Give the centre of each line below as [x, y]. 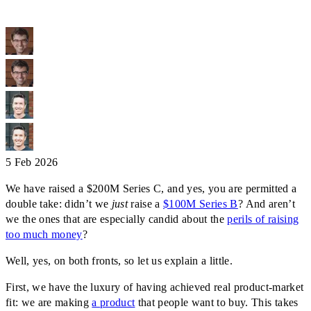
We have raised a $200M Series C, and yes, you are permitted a [151, 189]
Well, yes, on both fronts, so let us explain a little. [119, 261]
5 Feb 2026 [32, 162]
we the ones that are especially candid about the [117, 219]
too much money [44, 235]
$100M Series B [201, 204]
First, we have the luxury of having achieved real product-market [155, 287]
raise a [146, 204]
